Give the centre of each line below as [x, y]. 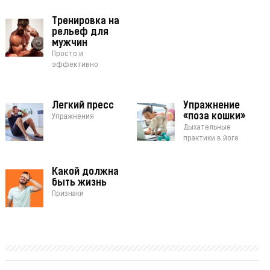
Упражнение [212, 106]
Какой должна [85, 173]
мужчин [69, 44]
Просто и [67, 55]
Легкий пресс [83, 106]
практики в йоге [211, 139]
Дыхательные [207, 128]
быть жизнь [79, 184]
